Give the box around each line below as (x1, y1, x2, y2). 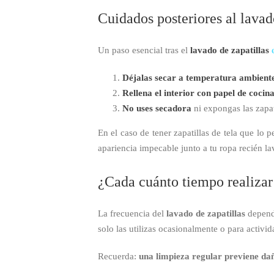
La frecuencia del (98, 209, 167, 219)
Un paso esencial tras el (98, 45, 188, 55)
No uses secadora (122, 103, 191, 113)
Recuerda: (98, 251, 139, 262)
